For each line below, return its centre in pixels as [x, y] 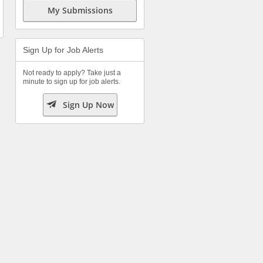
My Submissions [80, 10]
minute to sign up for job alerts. [72, 82]
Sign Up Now [88, 105]
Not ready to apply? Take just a [72, 73]
